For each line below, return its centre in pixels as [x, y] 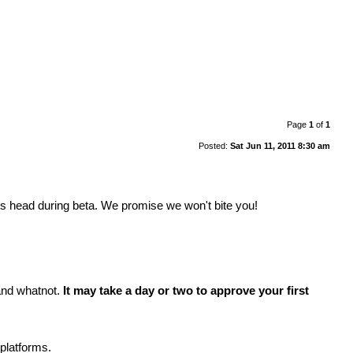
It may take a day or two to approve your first [186, 290]
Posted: [214, 145]
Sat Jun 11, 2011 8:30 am [280, 145]
